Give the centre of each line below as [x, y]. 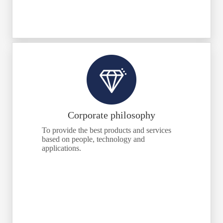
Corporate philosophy [111, 115]
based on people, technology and [93, 139]
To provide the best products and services [107, 130]
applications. [61, 148]
